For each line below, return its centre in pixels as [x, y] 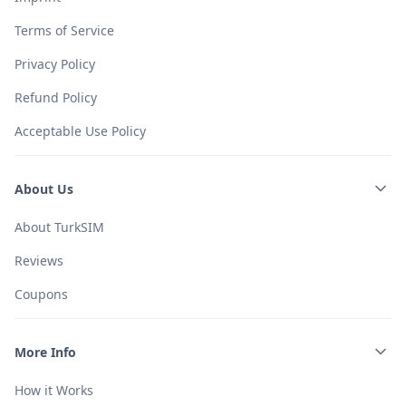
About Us [44, 188]
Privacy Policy [55, 64]
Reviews [39, 261]
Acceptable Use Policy [80, 131]
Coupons [41, 295]
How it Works [54, 391]
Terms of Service [64, 31]
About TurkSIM [59, 227]
